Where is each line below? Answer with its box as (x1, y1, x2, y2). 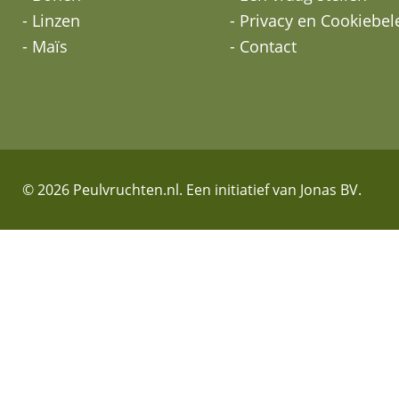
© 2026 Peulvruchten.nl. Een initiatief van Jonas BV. (22, 179, 362, 199)
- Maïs (22, 35, 68, 57)
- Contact (229, 35, 297, 57)
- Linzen (22, 9, 80, 31)
